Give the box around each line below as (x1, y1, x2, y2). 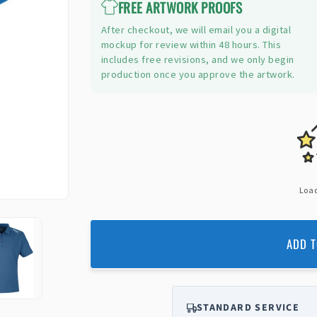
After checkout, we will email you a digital (100, 23, 292, 37)
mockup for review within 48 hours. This (100, 38, 282, 52)
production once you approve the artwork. (100, 68, 295, 81)
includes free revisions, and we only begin (100, 53, 294, 67)
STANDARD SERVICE (196, 301, 300, 316)
